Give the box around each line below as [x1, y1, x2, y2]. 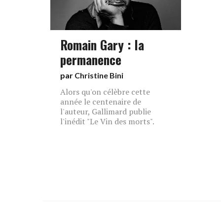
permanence [60, 50, 121, 69]
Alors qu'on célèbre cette [60, 86, 150, 97]
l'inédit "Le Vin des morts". [60, 116, 154, 127]
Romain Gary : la [60, 35, 144, 54]
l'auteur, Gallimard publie [60, 106, 151, 117]
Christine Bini [74, 71, 123, 80]
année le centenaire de [60, 96, 141, 107]
